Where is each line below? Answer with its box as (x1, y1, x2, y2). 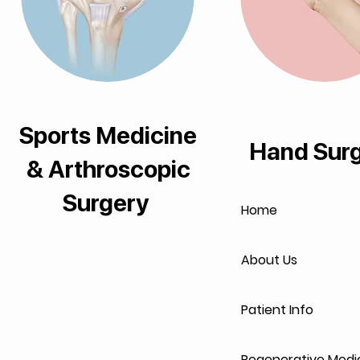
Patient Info (241, 301, 313, 319)
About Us (241, 251, 297, 269)
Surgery (63, 188, 154, 217)
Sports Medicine (19, 121, 198, 149)
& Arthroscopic (26, 154, 190, 183)
